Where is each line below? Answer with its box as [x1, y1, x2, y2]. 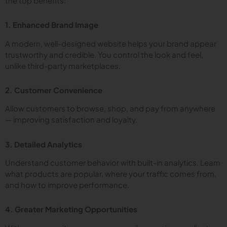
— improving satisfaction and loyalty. [5, 115, 137, 125]
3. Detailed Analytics [5, 139, 82, 149]
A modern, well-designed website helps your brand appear [5, 38, 216, 48]
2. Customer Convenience [5, 85, 102, 95]
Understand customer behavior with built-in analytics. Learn [5, 158, 220, 167]
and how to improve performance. [5, 180, 129, 190]
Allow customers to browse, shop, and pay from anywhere [5, 103, 215, 113]
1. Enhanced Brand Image [5, 20, 98, 29]
